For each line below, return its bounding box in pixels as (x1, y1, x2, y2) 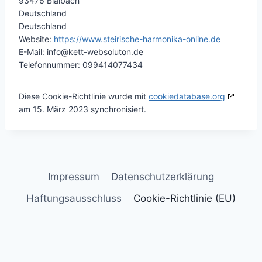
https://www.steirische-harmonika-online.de (54, 34, 220, 44)
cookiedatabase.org (149, 91, 225, 101)
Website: (19, 34, 54, 44)
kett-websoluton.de (68, 47, 143, 57)
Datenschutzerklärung (111, 171, 215, 183)
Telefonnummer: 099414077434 (19, 60, 143, 70)
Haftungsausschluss (26, 192, 122, 205)
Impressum (47, 171, 99, 183)
